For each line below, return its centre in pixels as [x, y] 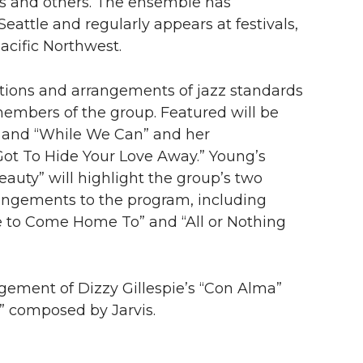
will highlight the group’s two [154, 178]
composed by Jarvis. [80, 310]
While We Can [91, 134]
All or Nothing [236, 222]
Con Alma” [243, 288]
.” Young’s [231, 156]
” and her [177, 134]
